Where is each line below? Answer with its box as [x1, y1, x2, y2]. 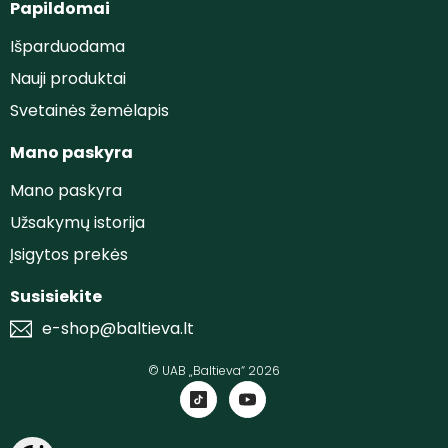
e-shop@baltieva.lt [42, 317, 194, 341]
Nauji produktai [10, 67, 126, 91]
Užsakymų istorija [10, 211, 145, 235]
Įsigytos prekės [10, 243, 128, 267]
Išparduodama [10, 35, 125, 59]
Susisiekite [10, 285, 102, 309]
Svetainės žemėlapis [10, 99, 169, 123]
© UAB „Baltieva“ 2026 [148, 362, 280, 380]
